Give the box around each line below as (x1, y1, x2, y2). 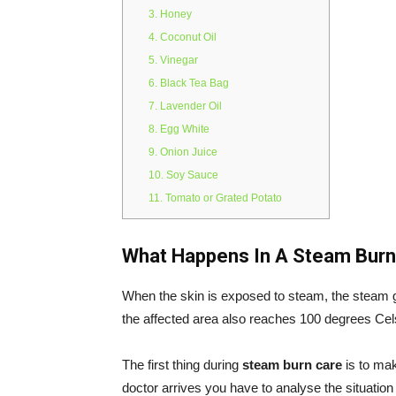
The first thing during (122, 357, 242, 372)
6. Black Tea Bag (148, 78, 230, 89)
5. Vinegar (148, 55, 199, 66)
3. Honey (148, 9, 193, 20)
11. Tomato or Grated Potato (148, 193, 283, 204)
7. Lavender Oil (148, 101, 223, 112)
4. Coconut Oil (148, 32, 217, 43)
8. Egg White (148, 124, 210, 135)
